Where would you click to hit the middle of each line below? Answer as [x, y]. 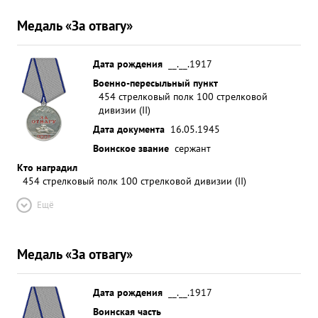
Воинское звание [131, 148]
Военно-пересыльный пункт [155, 83]
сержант [193, 148]
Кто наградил [47, 167]
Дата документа [129, 129]
